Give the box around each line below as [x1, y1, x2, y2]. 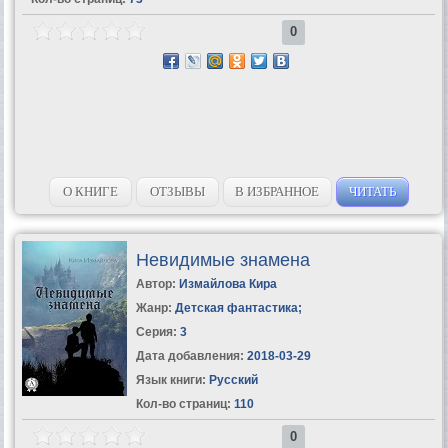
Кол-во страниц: [135, 396, 231, 411]
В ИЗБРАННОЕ [235, 183, 320, 199]
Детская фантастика [174, 300, 298, 315]
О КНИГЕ [62, 183, 118, 199]
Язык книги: [135, 372, 206, 387]
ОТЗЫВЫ [149, 183, 205, 199]
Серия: [135, 324, 180, 339]
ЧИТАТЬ [348, 183, 396, 199]
